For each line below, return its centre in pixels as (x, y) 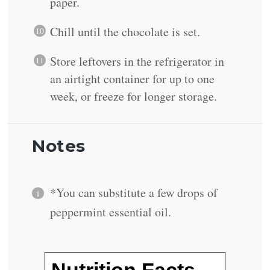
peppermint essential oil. (111, 212)
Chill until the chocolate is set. (127, 32)
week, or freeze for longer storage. (134, 96)
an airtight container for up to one (133, 79)
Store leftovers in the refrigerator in (137, 61)
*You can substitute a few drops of (134, 193)
